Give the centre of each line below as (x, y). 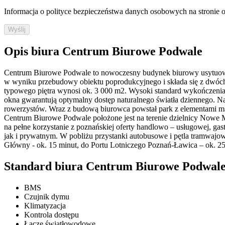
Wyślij (17, 30)
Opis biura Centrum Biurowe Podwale (103, 51)
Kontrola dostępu (51, 214)
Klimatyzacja (45, 205)
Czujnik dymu (47, 196)
